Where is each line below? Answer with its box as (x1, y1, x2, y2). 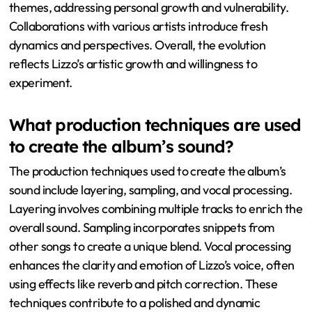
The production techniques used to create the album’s (8, 162, 286, 179)
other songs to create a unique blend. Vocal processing (8, 237, 291, 254)
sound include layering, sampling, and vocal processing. (8, 181, 292, 198)
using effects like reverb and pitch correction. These (8, 275, 278, 292)
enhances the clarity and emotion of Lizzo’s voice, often (8, 256, 295, 273)
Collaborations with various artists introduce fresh (8, 17, 268, 34)
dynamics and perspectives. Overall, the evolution (8, 36, 266, 53)
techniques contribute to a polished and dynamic (8, 294, 260, 311)
